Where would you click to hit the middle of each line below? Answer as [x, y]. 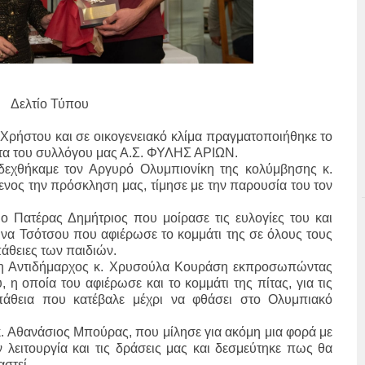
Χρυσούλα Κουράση [169, 267]
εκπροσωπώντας [281, 267]
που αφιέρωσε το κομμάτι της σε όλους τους [201, 235]
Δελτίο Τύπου [50, 104]
